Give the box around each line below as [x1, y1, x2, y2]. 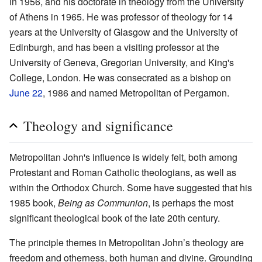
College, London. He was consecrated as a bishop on [9, 71, 231, 85]
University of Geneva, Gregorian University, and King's [9, 56, 234, 70]
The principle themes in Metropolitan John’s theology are [9, 236, 244, 250]
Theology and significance [23, 116, 173, 136]
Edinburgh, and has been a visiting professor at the [9, 40, 219, 54]
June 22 [9, 86, 43, 100]
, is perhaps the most [148, 196, 233, 210]
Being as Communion [58, 196, 148, 210]
